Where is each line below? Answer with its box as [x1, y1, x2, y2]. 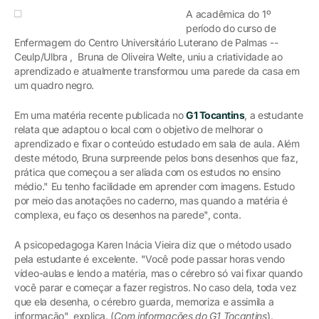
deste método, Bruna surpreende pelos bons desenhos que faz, [14, 151, 298, 164]
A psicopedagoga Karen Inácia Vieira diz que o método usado [14, 238, 291, 251]
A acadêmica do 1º [186, 7, 271, 20]
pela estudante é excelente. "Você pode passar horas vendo [14, 252, 285, 265]
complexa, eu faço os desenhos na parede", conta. [14, 208, 241, 221]
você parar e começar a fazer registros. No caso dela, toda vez [14, 281, 297, 293]
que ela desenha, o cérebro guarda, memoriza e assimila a [14, 295, 274, 308]
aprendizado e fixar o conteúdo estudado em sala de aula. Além [14, 137, 300, 150]
